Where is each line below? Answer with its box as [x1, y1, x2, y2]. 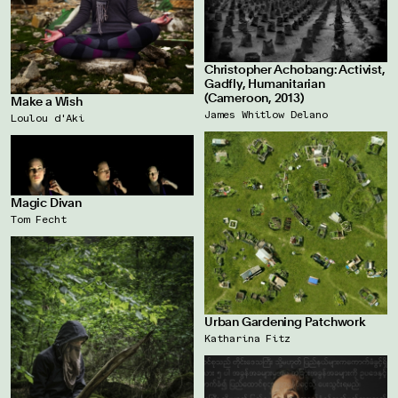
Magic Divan [11, 195, 82, 211]
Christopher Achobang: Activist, [204, 62, 386, 77]
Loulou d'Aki [11, 110, 85, 124]
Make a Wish [11, 93, 83, 108]
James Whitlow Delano [204, 107, 328, 122]
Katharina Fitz [204, 331, 291, 346]
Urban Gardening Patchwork [204, 314, 366, 330]
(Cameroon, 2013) [204, 91, 305, 106]
